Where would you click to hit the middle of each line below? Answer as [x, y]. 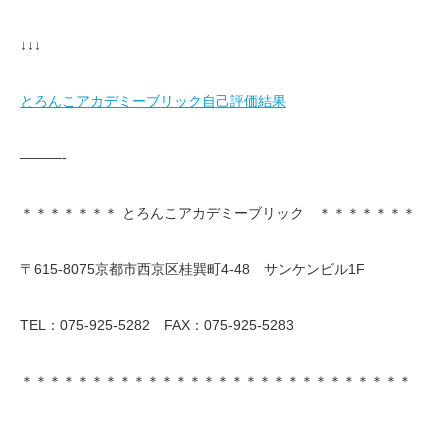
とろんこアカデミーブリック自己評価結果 [153, 101]
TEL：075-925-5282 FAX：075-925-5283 [157, 325]
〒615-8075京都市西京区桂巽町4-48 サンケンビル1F [192, 269]
